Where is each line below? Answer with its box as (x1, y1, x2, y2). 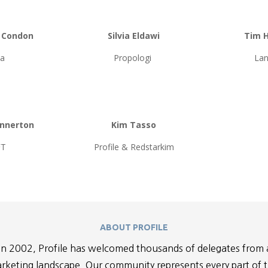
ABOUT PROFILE (100, 223, 168, 233)
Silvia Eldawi (108, 30, 160, 42)
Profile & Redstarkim (93, 141, 174, 153)
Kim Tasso (111, 118, 157, 130)
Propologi (114, 52, 154, 64)
